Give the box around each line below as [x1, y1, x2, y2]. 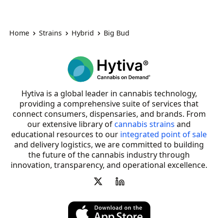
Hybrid [72, 28, 94, 38]
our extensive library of [27, 118, 114, 129]
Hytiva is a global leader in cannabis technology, [21, 88, 197, 99]
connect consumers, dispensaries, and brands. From [12, 108, 206, 119]
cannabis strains [114, 118, 175, 129]
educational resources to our [11, 128, 120, 140]
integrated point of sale [120, 128, 207, 140]
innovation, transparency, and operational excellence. [11, 159, 207, 170]
